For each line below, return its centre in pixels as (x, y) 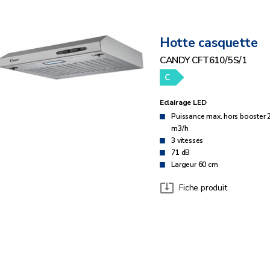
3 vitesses (187, 140)
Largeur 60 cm (195, 164)
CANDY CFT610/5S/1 (203, 60)
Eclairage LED (183, 103)
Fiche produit (203, 188)
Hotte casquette (209, 43)
